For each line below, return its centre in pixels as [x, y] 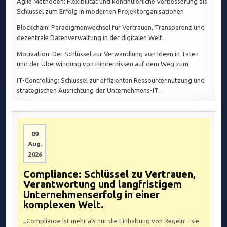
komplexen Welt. [64, 205]
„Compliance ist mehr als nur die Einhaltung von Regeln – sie [111, 221]
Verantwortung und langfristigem [103, 184]
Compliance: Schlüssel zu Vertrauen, [110, 174]
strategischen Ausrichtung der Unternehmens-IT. [88, 90]
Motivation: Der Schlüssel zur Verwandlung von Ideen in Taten [108, 54]
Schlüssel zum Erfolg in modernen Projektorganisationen [101, 11]
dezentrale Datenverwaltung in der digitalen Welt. [90, 38]
